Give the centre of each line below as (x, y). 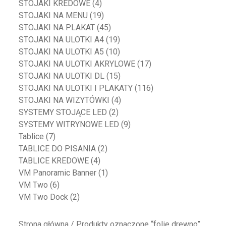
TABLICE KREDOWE (54, 161)
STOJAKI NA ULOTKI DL (62, 76)
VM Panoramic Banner (58, 173)
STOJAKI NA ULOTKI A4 (62, 40)
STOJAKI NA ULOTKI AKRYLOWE (77, 64)
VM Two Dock (44, 197)
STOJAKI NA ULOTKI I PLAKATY (76, 88)
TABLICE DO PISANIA (58, 149)
